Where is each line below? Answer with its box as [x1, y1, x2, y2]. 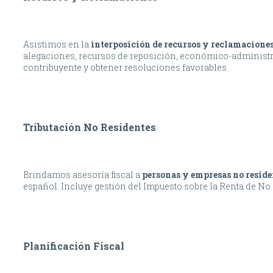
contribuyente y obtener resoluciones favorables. [23, 62, 229, 74]
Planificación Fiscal [23, 239, 124, 253]
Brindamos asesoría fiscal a [23, 169, 142, 181]
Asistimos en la [23, 38, 91, 51]
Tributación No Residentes [23, 121, 156, 134]
